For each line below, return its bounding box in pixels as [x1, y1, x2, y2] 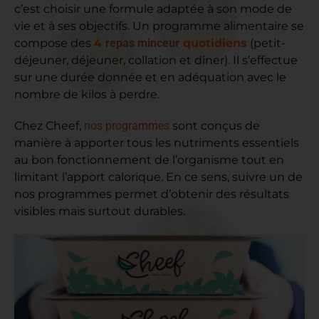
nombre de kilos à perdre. [14, 88, 159, 102]
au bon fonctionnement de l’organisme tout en [14, 153, 284, 167]
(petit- [247, 36, 286, 51]
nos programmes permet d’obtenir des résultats [14, 187, 289, 202]
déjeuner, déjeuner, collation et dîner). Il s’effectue [14, 53, 298, 68]
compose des [14, 36, 94, 51]
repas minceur [105, 36, 179, 51]
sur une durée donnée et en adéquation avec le [14, 70, 286, 85]
